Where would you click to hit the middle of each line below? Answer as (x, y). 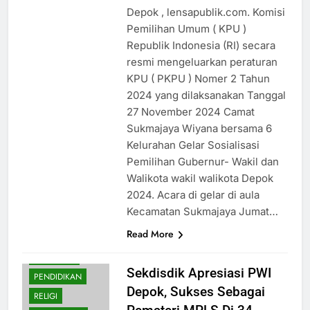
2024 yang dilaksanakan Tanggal (206, 95)
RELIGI (46, 297)
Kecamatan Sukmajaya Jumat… (202, 212)
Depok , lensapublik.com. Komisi (206, 12)
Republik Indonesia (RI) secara (201, 46)
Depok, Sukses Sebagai (195, 292)
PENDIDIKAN (58, 277)
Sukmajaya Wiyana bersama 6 (199, 129)
